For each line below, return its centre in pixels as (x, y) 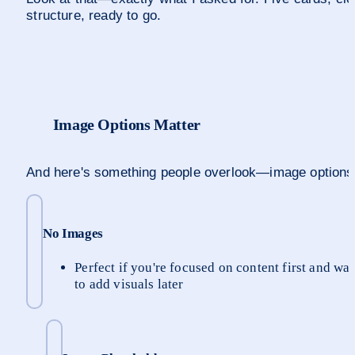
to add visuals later (129, 284)
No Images (73, 233)
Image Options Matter (126, 125)
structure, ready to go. (94, 16)
